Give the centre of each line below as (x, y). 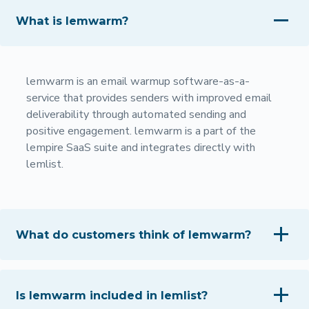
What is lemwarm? (72, 20)
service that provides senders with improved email (149, 98)
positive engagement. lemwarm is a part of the (141, 131)
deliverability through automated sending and (136, 114)
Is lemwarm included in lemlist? (112, 295)
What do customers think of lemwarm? (134, 234)
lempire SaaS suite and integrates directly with (140, 147)
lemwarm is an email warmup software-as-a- (138, 81)
